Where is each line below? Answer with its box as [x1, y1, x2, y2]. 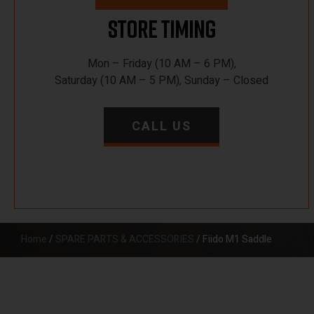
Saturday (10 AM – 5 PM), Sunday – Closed [55, 72, 269, 89]
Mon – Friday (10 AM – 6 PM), [87, 55, 236, 72]
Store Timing [107, 14, 216, 43]
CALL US [132, 117, 192, 136]
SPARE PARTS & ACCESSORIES [55, 232, 194, 247]
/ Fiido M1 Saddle [194, 232, 272, 247]
